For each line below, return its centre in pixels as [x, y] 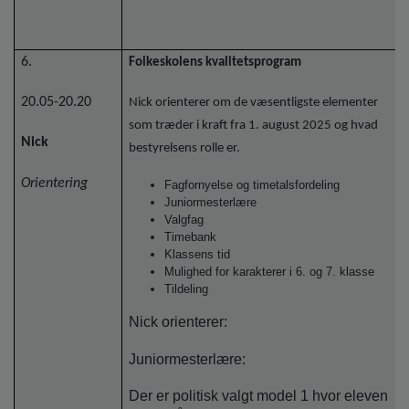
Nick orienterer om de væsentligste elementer [254, 103]
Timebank [191, 237]
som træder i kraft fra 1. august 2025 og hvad [254, 126]
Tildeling [187, 289]
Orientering [55, 183]
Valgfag [184, 220]
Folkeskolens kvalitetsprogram [215, 63]
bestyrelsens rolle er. [185, 149]
